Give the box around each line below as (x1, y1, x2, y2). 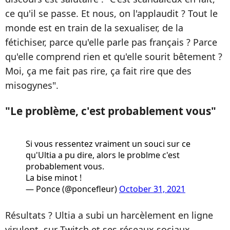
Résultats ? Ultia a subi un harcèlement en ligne (5, 209, 213, 222)
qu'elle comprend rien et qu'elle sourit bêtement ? (5, 50, 222, 63)
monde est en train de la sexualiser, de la (5, 22, 183, 34)
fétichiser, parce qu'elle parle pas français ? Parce (5, 36, 217, 49)
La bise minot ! (26, 172, 82, 184)
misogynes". (5, 79, 59, 92)
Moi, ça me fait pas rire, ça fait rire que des (5, 65, 191, 78)
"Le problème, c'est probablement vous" (5, 104, 216, 119)
